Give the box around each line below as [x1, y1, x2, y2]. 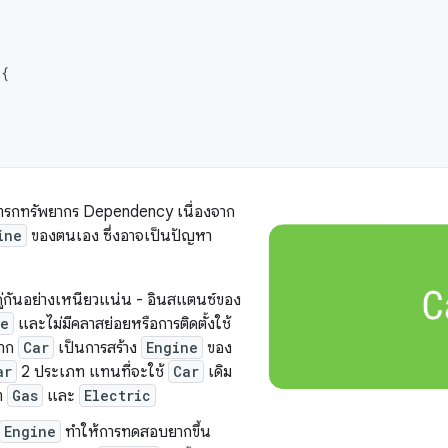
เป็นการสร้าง [54, 338, 141, 358]
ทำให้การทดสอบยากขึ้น [61, 422, 211, 442]
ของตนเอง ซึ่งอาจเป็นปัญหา [27, 226, 212, 246]
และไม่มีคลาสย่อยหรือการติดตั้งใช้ [14, 314, 231, 334]
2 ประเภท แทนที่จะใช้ [17, 362, 168, 382]
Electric [84, 386, 151, 405]
